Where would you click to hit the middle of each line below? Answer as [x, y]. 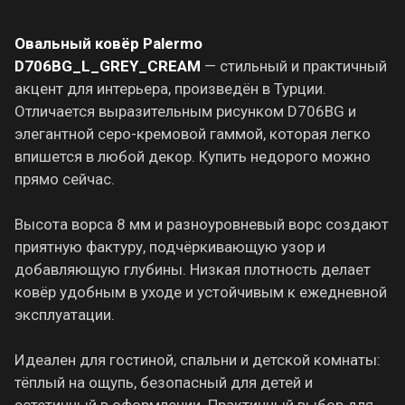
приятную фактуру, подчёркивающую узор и [170, 246]
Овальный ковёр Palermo [108, 43]
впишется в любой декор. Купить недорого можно [193, 156]
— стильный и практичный [294, 66]
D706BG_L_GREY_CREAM [108, 66]
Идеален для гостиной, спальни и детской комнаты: [198, 359]
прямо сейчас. [65, 179]
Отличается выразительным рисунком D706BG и [185, 111]
